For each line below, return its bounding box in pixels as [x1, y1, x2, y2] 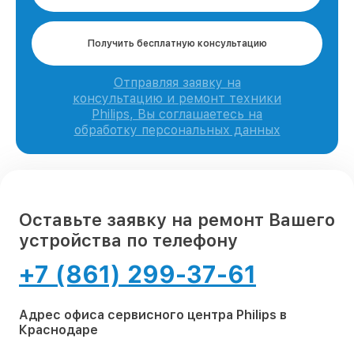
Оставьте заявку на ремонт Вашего [19, 209, 335, 231]
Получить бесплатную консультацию [87, 38, 267, 50]
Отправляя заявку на [113, 75, 241, 91]
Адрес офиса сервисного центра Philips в [19, 307, 287, 323]
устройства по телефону [19, 230, 238, 251]
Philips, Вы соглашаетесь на [92, 107, 262, 122]
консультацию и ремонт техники [73, 91, 281, 107]
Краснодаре [19, 322, 98, 338]
